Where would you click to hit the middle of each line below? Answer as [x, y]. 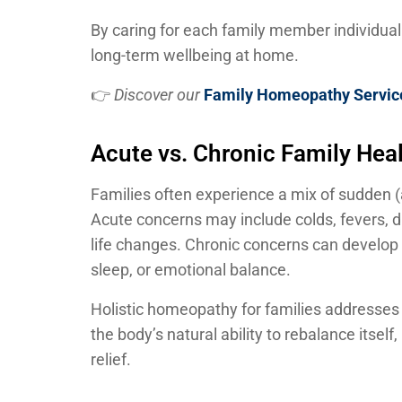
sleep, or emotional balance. [191, 269]
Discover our [157, 95]
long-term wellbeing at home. [195, 56]
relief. [111, 359]
